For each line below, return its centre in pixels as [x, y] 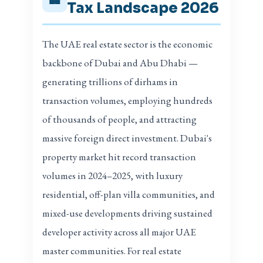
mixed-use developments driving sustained [128, 213]
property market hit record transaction [119, 157]
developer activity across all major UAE [119, 232]
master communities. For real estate [112, 251]
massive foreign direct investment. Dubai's [127, 138]
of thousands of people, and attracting [120, 119]
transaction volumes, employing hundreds [128, 101]
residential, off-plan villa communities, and [129, 195]
